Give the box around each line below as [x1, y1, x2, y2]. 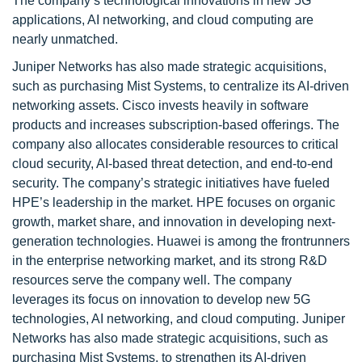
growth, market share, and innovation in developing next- [12, 215, 335, 229]
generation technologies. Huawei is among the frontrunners [12, 234, 350, 248]
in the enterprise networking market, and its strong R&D [12, 254, 327, 267]
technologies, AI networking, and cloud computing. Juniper [12, 312, 345, 326]
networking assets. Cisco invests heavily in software [12, 99, 309, 112]
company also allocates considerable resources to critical [12, 137, 339, 151]
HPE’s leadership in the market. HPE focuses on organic [12, 196, 335, 209]
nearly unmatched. [12, 32, 118, 46]
